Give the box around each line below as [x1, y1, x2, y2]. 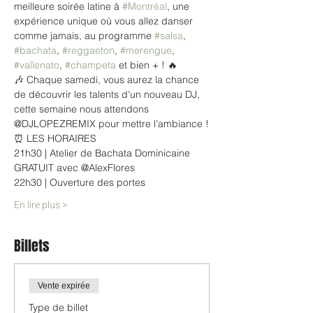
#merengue [120, 44, 172, 57]
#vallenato [14, 59, 59, 71]
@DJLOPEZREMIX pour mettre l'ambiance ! [14, 117, 209, 130]
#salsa [154, 29, 183, 42]
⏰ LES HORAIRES [14, 132, 96, 145]
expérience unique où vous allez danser [14, 15, 196, 27]
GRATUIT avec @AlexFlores [14, 161, 135, 174]
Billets [14, 235, 50, 256]
